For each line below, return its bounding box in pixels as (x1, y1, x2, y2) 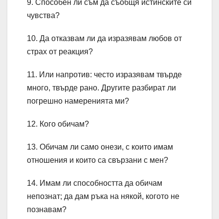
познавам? (27, 205, 66, 214)
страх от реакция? (27, 47, 93, 56)
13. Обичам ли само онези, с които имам (27, 143, 173, 152)
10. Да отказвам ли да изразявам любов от (27, 34, 182, 43)
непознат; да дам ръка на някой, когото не (27, 192, 179, 201)
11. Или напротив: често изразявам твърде (27, 70, 182, 79)
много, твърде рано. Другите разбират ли (27, 84, 176, 92)
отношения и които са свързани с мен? (27, 156, 168, 165)
